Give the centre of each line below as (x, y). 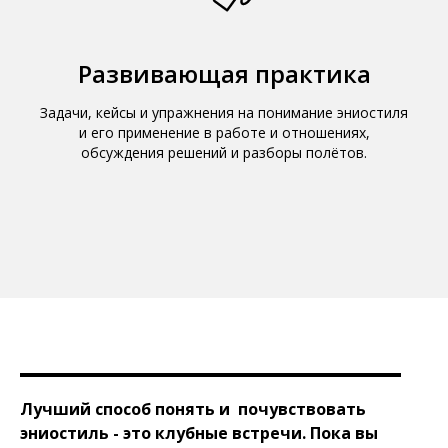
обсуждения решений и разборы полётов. (224, 152)
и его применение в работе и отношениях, (224, 132)
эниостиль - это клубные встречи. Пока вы (199, 433)
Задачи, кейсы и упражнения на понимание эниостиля (224, 112)
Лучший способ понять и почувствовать (193, 409)
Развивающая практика (224, 73)
